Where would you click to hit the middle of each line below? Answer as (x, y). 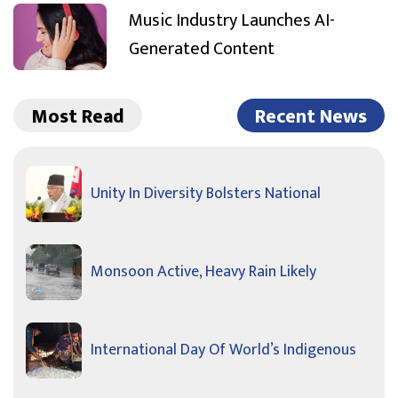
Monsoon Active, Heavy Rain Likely (203, 272)
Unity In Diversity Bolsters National (206, 194)
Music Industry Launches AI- (232, 20)
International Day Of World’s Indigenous (223, 350)
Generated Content (202, 48)
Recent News (311, 117)
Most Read (78, 117)
